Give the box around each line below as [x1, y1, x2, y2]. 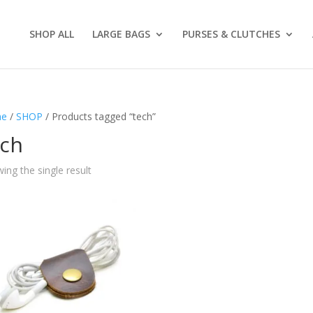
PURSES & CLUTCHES [182, 27, 280, 41]
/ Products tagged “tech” [42, 110, 156, 123]
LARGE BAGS [92, 27, 150, 41]
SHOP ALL [29, 27, 74, 41]
